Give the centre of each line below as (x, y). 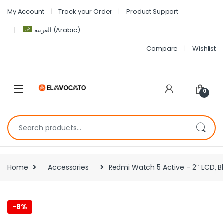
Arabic (66, 30)
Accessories (68, 167)
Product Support (153, 11)
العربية (43, 30)
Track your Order (85, 11)
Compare (162, 48)
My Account (26, 11)
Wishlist (204, 48)
